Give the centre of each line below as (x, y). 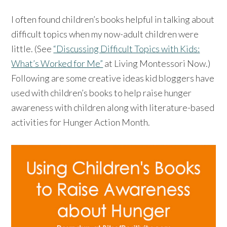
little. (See (32, 48)
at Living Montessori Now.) (157, 63)
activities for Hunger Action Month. (81, 122)
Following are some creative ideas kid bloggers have (113, 78)
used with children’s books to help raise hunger (102, 92)
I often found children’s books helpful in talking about (113, 19)
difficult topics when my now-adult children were (105, 34)
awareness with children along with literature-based (113, 107)
